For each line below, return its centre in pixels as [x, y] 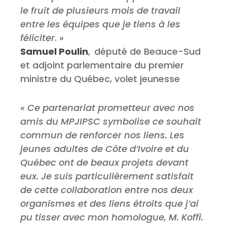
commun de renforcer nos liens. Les [102, 135]
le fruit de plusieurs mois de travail [100, 11]
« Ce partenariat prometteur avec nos [107, 108]
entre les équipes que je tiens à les [100, 24]
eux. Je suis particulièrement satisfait [107, 176]
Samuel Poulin [54, 52]
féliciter [37, 38]
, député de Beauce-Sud [144, 52]
